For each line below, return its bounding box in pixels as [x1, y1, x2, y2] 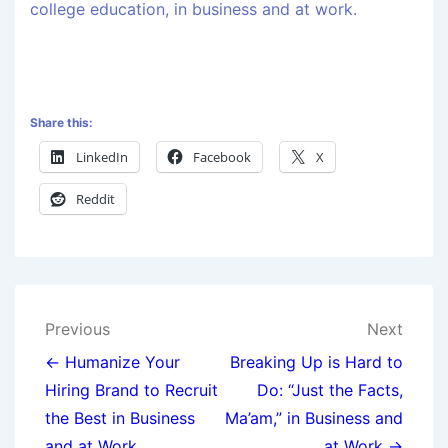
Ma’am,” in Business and [225, 408, 403, 429]
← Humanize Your [45, 352, 180, 373]
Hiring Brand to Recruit [45, 380, 218, 401]
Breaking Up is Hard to [230, 352, 403, 373]
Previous [45, 319, 110, 340]
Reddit [76, 190, 115, 209]
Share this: [30, 115, 93, 131]
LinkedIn [76, 148, 128, 167]
